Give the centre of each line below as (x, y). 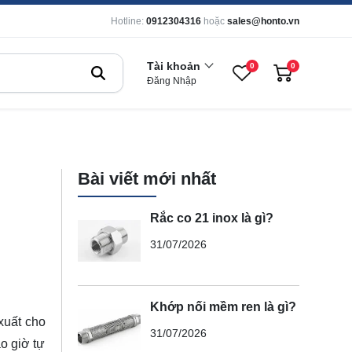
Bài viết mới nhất (147, 179)
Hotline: (127, 21)
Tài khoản (174, 66)
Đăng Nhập (172, 81)
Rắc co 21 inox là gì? (211, 218)
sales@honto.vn (263, 21)
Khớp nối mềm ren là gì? (223, 306)
